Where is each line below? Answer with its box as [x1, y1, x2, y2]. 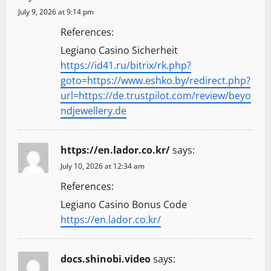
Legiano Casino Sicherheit [60, 44, 178, 57]
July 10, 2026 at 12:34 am [60, 161, 145, 172]
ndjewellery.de [60, 104, 126, 118]
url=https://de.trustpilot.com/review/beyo [60, 89, 251, 103]
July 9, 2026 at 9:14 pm [18, 7, 94, 18]
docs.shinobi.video [60, 252, 151, 266]
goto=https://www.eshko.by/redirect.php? [60, 74, 250, 88]
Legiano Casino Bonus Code [60, 198, 187, 212]
